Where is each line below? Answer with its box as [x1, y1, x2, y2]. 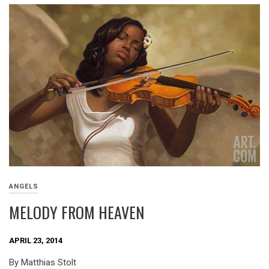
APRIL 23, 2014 [9, 236, 62, 246]
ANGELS [9, 183, 38, 191]
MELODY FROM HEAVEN [9, 201, 144, 225]
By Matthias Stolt [9, 256, 81, 268]
